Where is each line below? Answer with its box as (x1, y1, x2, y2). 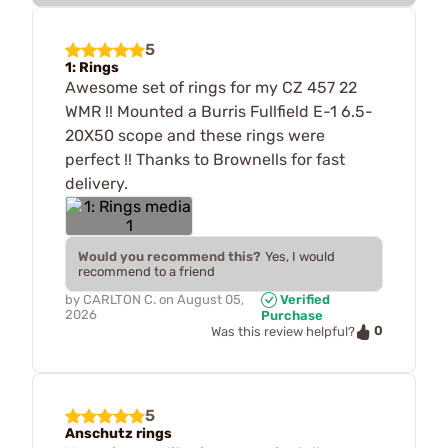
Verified (276, 291, 330, 307)
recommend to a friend (78, 263, 215, 279)
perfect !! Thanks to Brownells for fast (65, 149, 345, 169)
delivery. (65, 173, 128, 193)
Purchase (260, 308, 323, 324)
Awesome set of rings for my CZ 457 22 (65, 77, 357, 97)
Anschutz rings (65, 424, 172, 442)
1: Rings (65, 58, 119, 76)
